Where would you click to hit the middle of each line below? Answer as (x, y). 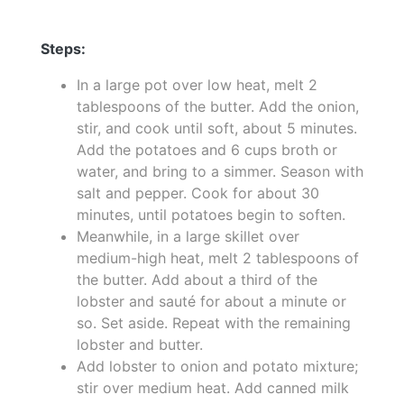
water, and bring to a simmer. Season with (220, 172)
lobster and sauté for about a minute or (211, 302)
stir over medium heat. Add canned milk (213, 388)
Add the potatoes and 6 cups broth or (207, 150)
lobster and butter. (140, 345)
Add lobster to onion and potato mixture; (217, 367)
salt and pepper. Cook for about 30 (198, 193)
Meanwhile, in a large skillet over (188, 237)
